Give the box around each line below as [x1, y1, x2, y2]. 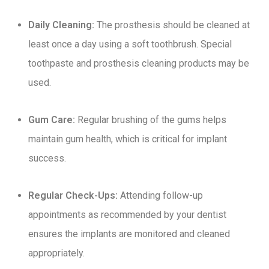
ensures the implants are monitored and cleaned [28, 228, 230, 240]
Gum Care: [28, 114, 75, 125]
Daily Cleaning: [28, 19, 94, 31]
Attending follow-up [118, 190, 203, 201]
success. [28, 153, 66, 164]
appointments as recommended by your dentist [28, 209, 226, 220]
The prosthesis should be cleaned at [94, 19, 250, 31]
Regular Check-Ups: [28, 190, 118, 201]
